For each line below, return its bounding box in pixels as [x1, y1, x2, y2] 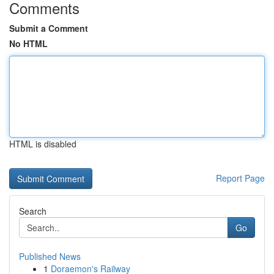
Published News [19, 250, 81, 262]
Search [19, 205, 46, 217]
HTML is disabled [9, 138, 76, 150]
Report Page [216, 172, 265, 184]
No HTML [9, 37, 48, 50]
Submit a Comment [9, 22, 88, 34]
